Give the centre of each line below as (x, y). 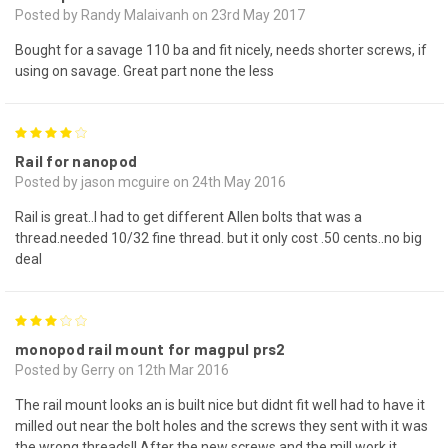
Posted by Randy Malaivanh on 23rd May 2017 (160, 14)
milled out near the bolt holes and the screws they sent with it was (221, 425)
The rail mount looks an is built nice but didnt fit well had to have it (220, 404)
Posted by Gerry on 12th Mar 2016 (122, 369)
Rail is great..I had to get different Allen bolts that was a (188, 216)
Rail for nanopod (76, 160)
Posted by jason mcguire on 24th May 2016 (150, 181)
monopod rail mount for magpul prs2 (150, 348)
